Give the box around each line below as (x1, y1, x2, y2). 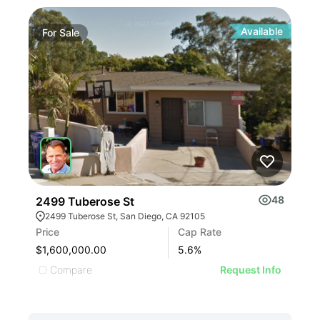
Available (241, 25, 283, 37)
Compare (50, 263, 92, 276)
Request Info (220, 264, 281, 276)
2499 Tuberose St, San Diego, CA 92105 (45, 211, 205, 221)
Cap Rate (178, 226, 221, 238)
